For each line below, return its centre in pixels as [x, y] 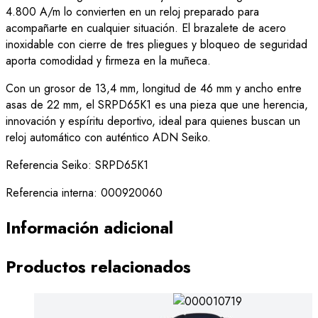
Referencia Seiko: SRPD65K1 [77, 165]
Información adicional [89, 228]
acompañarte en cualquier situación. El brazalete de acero [146, 28]
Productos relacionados [98, 267]
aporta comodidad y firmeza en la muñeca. [108, 61]
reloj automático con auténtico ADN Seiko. [108, 138]
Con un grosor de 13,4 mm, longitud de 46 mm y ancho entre [154, 89]
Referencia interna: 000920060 [84, 193]
